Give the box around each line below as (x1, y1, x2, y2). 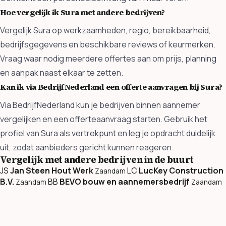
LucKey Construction (139, 164, 223, 176)
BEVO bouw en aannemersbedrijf (60, 176, 190, 187)
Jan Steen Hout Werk (10, 164, 93, 176)
